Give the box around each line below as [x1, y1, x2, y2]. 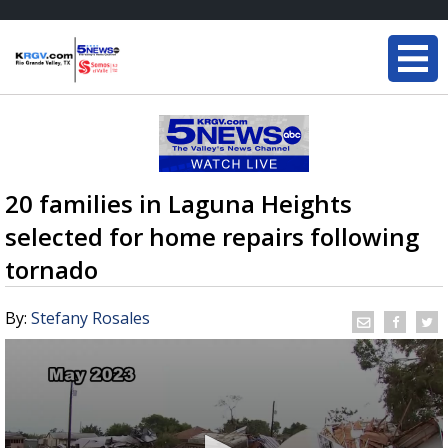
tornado [5, 253, 98, 286]
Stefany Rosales [31, 307, 150, 329]
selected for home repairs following [5, 220, 419, 253]
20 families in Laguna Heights [5, 187, 352, 220]
